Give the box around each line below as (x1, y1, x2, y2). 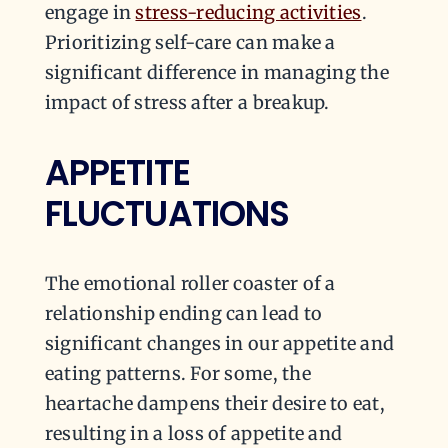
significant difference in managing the (44, 60, 390, 84)
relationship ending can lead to (44, 302, 323, 326)
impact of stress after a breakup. (44, 90, 330, 114)
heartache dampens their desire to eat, (44, 392, 386, 416)
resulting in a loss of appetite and (44, 422, 343, 446)
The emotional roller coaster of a (44, 272, 336, 296)
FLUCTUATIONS (44, 189, 290, 238)
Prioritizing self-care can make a (44, 30, 336, 54)
